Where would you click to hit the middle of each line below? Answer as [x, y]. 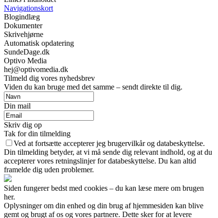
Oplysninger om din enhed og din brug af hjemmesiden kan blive [104, 205]
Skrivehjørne [24, 34]
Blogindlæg [22, 17]
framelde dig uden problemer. [49, 169]
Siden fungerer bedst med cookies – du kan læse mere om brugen [104, 188]
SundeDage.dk [27, 52]
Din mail [17, 106]
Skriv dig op [23, 125]
